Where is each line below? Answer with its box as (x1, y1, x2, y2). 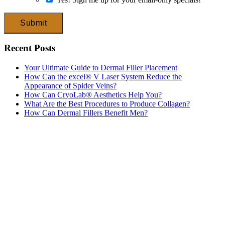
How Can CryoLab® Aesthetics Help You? (24, 90, 162, 99)
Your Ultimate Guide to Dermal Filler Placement (24, 63, 177, 72)
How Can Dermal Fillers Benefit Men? (24, 108, 148, 118)
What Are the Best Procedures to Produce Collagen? (24, 99, 190, 108)
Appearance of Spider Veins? (24, 81, 117, 90)
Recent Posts (4, 43, 55, 54)
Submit (20, 18, 47, 27)
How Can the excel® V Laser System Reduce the (24, 72, 182, 81)
